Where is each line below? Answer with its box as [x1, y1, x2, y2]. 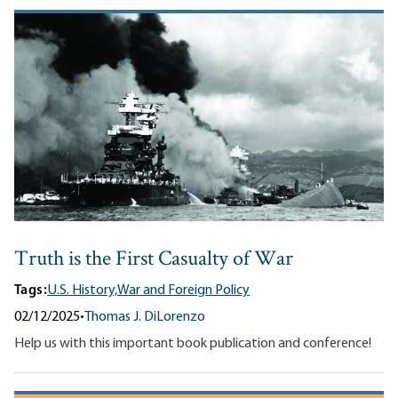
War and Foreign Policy [117, 283, 250, 298]
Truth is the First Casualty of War [14, 243, 293, 275]
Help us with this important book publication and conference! [14, 336, 371, 351]
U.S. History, [47, 283, 117, 298]
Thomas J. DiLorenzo [84, 309, 205, 324]
